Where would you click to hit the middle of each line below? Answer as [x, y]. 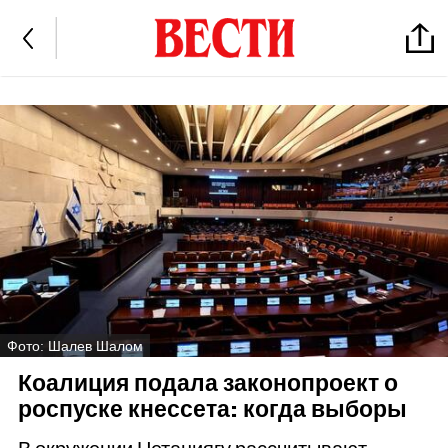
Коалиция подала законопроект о [207, 384]
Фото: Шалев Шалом [75, 345]
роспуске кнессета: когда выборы [212, 410]
